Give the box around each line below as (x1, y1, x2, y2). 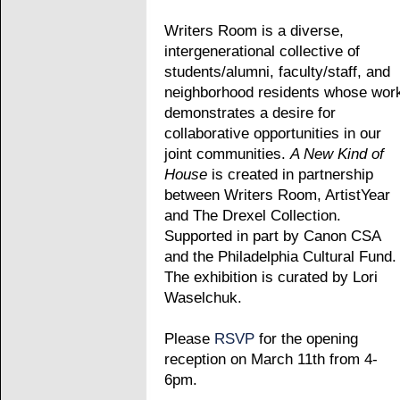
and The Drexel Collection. (164, 207, 341, 224)
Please (164, 330, 214, 347)
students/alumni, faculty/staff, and (164, 63, 390, 80)
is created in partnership (212, 166, 373, 183)
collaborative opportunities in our (164, 125, 381, 142)
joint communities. (164, 146, 290, 162)
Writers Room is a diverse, (164, 22, 344, 39)
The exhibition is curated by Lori (164, 269, 378, 286)
